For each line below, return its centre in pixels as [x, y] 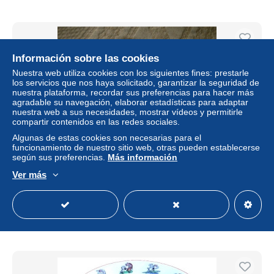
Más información [143, 157]
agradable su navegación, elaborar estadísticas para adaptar [130, 102]
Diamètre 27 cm [137, 172]
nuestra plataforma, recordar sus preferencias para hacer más [133, 92]
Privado [240, 219]
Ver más [29, 175]
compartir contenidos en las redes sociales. [96, 122]
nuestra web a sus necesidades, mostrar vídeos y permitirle [128, 112]
